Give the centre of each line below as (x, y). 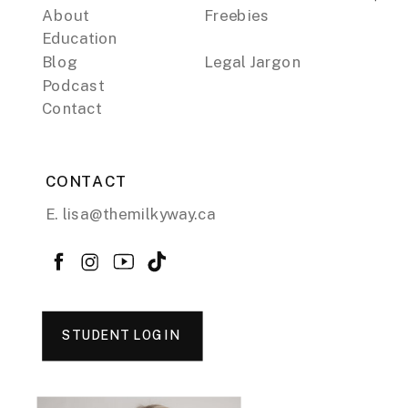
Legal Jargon (253, 62)
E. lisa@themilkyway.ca (131, 214)
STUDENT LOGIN (121, 334)
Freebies (237, 15)
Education (80, 38)
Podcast (73, 85)
